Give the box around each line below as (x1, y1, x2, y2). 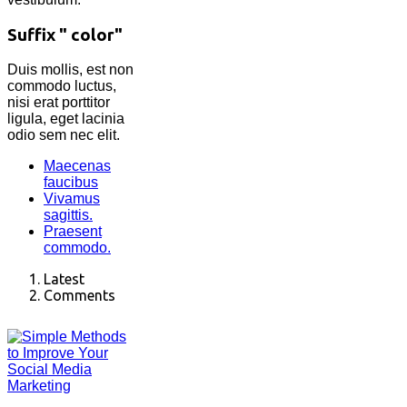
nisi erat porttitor (7, 94, 110, 111)
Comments (44, 287, 115, 304)
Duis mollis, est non (7, 62, 134, 78)
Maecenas (44, 158, 111, 174)
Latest (44, 271, 84, 288)
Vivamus (44, 191, 100, 207)
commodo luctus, (7, 78, 116, 94)
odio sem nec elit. (7, 127, 124, 144)
